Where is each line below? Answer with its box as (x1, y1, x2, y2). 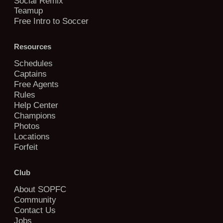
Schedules (14, 59, 53, 68)
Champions (14, 111, 56, 120)
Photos (14, 121, 40, 130)
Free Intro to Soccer (14, 16, 89, 26)
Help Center (14, 101, 58, 110)
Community (14, 195, 56, 204)
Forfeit (14, 142, 38, 151)
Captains (14, 69, 47, 79)
